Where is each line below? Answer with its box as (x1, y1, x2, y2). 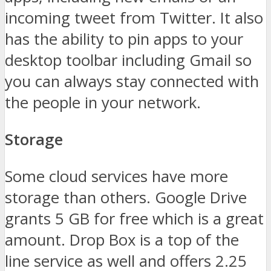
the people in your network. (5, 92, 201, 114)
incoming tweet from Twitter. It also (5, 7, 263, 29)
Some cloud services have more (5, 165, 228, 187)
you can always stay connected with (5, 71, 259, 93)
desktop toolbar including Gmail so (5, 50, 252, 71)
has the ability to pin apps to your (5, 28, 243, 50)
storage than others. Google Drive (5, 186, 247, 208)
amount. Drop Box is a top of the (5, 229, 239, 250)
